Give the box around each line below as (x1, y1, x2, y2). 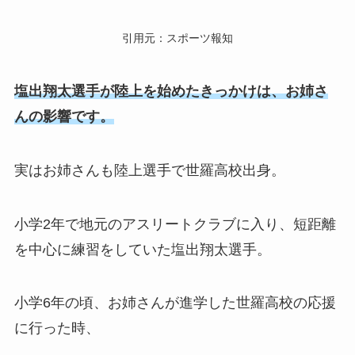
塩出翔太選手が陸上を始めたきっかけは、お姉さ (13, 82, 328, 99)
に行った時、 (13, 320, 100, 337)
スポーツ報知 (166, 32, 233, 45)
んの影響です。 (13, 108, 114, 124)
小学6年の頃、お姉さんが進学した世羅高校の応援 (13, 295, 336, 311)
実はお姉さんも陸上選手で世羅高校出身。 (13, 162, 285, 178)
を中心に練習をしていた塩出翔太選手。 (13, 241, 271, 258)
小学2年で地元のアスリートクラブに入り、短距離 (13, 216, 336, 232)
